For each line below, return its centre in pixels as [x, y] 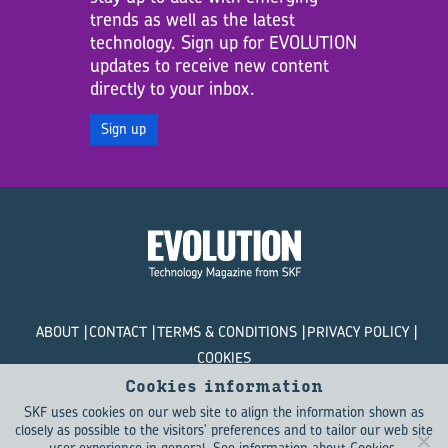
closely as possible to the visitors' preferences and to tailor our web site [224, 429]
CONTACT [118, 331]
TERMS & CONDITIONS [227, 331]
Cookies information [224, 386]
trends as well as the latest [192, 19]
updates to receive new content [209, 65]
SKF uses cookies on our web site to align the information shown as [224, 411]
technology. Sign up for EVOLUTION [223, 42]
